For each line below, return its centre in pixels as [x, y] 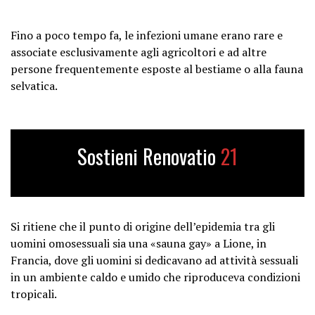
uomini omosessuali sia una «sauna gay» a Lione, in [139, 243]
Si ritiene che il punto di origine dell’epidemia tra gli [143, 226]
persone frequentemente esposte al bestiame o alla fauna [157, 69]
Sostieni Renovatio [149, 156]
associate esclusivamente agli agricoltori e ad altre [139, 52]
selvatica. [34, 85]
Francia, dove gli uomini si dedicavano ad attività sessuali [154, 260]
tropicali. [34, 294]
